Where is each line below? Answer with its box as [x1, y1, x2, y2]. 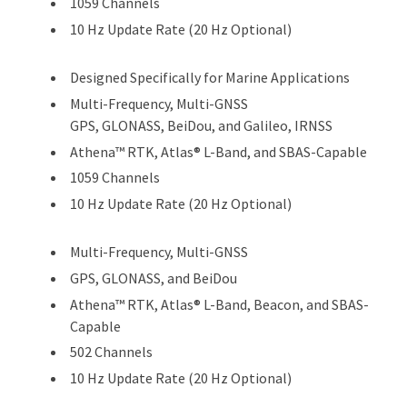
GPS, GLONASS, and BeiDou [70, 268, 237, 287]
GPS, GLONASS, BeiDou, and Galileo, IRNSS [70, 115, 333, 134]
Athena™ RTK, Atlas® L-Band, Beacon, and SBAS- [70, 294, 369, 313]
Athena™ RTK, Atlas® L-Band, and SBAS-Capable [70, 142, 367, 161]
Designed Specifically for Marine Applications [70, 68, 350, 87]
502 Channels [70, 342, 153, 362]
